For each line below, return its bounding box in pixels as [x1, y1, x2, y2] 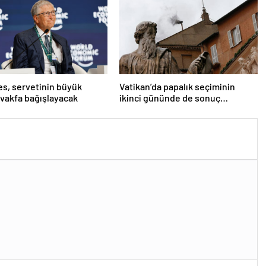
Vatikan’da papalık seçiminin [119, 81, 235, 93]
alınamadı [119, 103, 159, 115]
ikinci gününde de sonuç [119, 92, 220, 104]
